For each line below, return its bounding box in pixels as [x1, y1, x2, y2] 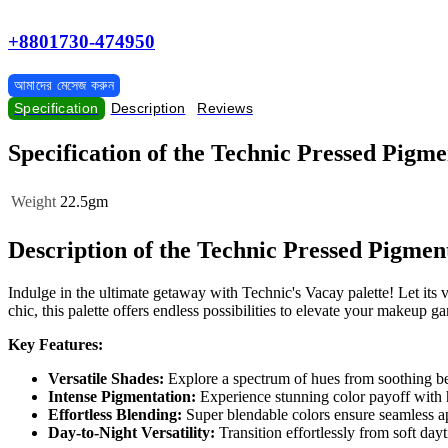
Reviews [197, 100, 253, 117]
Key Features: [8, 335, 103, 353]
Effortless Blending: [48, 405, 182, 423]
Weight [11, 192, 56, 210]
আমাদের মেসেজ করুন [14, 77, 115, 94]
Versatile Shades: [48, 369, 164, 387]
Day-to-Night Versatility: [48, 423, 215, 441]
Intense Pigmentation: [48, 387, 196, 405]
